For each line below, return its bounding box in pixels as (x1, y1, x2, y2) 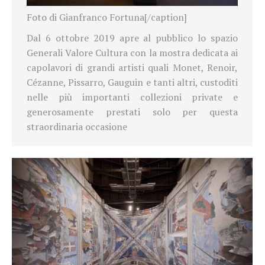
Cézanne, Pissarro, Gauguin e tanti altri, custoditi (27, 75, 238, 89)
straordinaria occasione (27, 119, 127, 133)
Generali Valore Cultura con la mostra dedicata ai (27, 46, 238, 59)
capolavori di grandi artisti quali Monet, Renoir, (27, 60, 238, 74)
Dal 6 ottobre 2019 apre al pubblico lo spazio (27, 31, 238, 44)
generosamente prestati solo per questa (27, 105, 238, 118)
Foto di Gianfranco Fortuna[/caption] (27, 10, 187, 24)
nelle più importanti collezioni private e (27, 90, 238, 104)
